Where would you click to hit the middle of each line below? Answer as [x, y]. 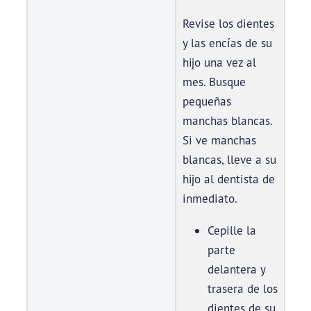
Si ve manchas [219, 140]
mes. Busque [214, 82]
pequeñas [207, 101]
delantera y [236, 269]
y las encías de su [227, 43]
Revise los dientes [228, 24]
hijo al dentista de [228, 179]
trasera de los [242, 289]
